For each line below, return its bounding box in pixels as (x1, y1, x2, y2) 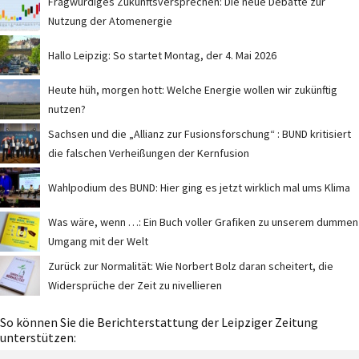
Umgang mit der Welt (48, 234, 148, 249)
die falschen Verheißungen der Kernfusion (48, 146, 249, 161)
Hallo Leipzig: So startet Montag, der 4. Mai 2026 (48, 48, 276, 63)
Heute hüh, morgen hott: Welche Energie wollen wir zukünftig (48, 83, 337, 98)
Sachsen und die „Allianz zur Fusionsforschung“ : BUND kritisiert (48, 127, 351, 142)
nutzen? (48, 102, 86, 117)
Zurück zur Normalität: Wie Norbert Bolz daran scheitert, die (48, 259, 333, 274)
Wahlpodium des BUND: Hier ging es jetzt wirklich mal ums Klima (48, 180, 350, 196)
